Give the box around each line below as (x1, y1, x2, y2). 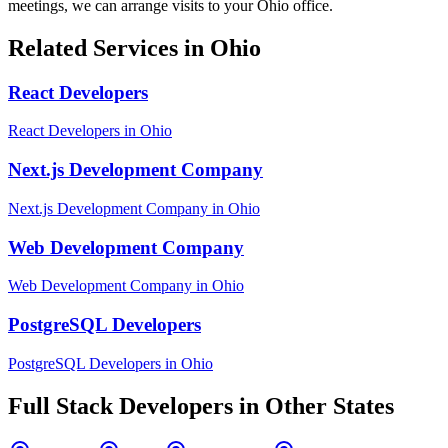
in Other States (233, 392, 394, 419)
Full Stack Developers (8, 392, 233, 419)
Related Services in (8, 34, 210, 61)
